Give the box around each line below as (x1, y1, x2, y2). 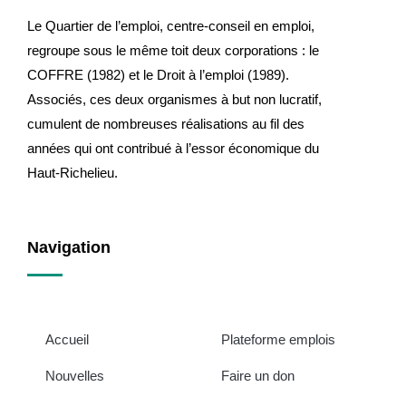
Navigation (27, 237, 111, 256)
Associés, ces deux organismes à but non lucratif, (27, 91, 322, 107)
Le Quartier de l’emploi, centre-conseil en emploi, (27, 17, 314, 34)
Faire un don (221, 367, 295, 383)
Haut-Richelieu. (27, 164, 118, 180)
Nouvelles (45, 367, 104, 383)
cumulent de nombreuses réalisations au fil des (27, 115, 304, 131)
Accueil (45, 331, 89, 347)
